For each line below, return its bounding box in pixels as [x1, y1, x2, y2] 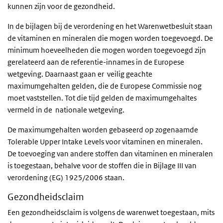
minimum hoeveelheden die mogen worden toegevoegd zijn [7, 45, 206, 55]
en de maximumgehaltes [115, 93, 197, 103]
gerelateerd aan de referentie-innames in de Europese [7, 57, 184, 67]
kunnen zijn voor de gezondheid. [7, 1, 115, 11]
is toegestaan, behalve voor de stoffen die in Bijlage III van [7, 160, 197, 170]
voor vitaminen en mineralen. [106, 136, 203, 146]
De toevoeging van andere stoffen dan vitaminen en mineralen [7, 148, 213, 158]
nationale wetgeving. [54, 105, 124, 114]
